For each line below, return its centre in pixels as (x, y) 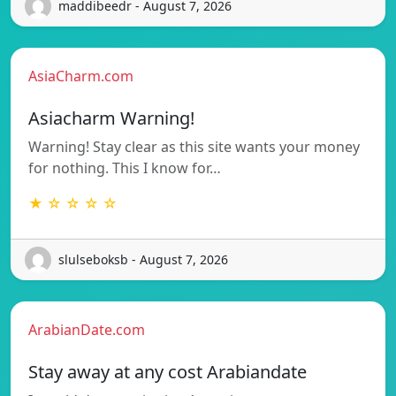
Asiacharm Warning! (111, 118)
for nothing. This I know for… (125, 168)
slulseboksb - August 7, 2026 (143, 260)
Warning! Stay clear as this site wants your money (194, 146)
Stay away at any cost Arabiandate (168, 371)
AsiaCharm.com (81, 76)
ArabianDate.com (87, 329)
